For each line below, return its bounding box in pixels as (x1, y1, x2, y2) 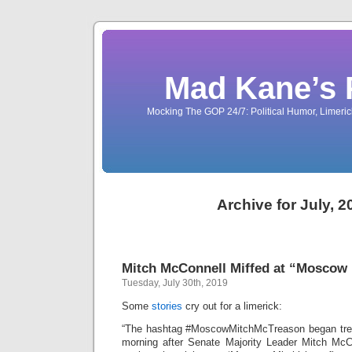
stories (152, 300, 182, 312)
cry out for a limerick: (182, 300, 282, 312)
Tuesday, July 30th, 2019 (122, 277, 228, 288)
